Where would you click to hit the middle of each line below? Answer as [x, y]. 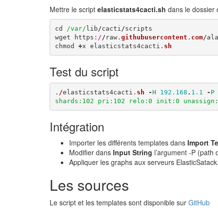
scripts [138, 28]
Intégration [77, 126]
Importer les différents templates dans [128, 143]
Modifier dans [91, 152]
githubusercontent [154, 37]
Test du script [84, 71]
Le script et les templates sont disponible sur [119, 202]
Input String [133, 152]
